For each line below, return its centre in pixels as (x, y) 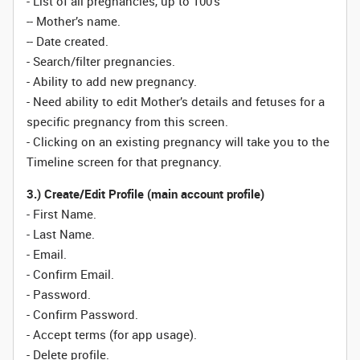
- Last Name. (61, 234)
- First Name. (61, 214)
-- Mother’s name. (74, 21)
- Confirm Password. (82, 314)
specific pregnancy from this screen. (127, 121)
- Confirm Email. (70, 274)
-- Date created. (67, 41)
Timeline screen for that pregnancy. (124, 162)
